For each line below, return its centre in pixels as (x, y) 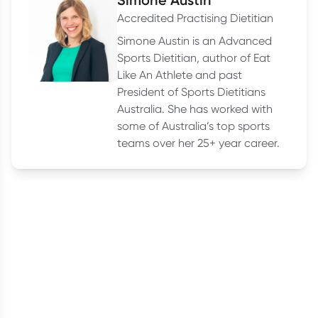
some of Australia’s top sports (193, 126)
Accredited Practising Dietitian (195, 18)
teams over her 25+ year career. (198, 143)
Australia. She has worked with (195, 109)
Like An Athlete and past (180, 75)
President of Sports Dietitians (191, 92)
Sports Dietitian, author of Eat (194, 57)
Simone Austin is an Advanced (194, 40)
